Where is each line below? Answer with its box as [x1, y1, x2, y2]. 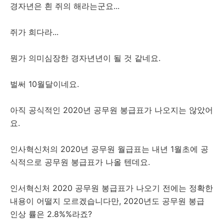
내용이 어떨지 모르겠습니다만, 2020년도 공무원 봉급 [10, 196, 204, 206]
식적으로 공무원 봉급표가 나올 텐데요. [10, 157, 150, 167]
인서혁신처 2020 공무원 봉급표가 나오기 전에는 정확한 [10, 183, 213, 193]
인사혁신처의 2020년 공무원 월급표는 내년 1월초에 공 [10, 144, 208, 154]
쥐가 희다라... [10, 27, 58, 37]
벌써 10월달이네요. [10, 79, 79, 89]
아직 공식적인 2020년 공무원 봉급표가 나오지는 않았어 [10, 105, 213, 115]
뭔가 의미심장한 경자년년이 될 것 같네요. [10, 53, 160, 63]
